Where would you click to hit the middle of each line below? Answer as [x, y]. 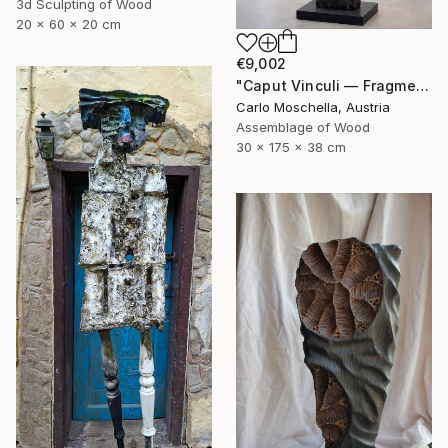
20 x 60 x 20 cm [68, 24]
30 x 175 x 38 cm [291, 147]
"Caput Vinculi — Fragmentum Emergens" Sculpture [422, 86]
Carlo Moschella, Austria [313, 107]
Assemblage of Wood [303, 127]
